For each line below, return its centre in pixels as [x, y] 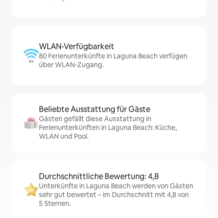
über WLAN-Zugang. [71, 64]
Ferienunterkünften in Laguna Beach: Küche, [108, 127]
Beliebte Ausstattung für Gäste [95, 109]
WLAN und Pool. [64, 136]
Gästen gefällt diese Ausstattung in [95, 118]
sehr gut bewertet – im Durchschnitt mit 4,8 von [114, 194]
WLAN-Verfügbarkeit [77, 46]
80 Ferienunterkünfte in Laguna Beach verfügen [113, 56]
